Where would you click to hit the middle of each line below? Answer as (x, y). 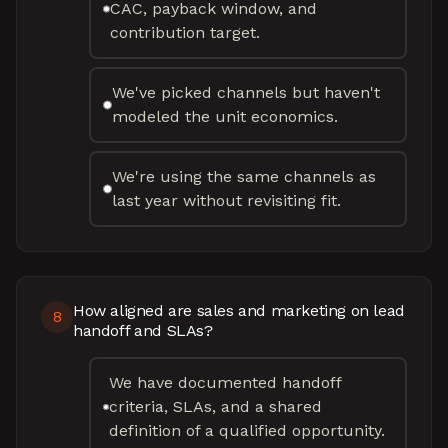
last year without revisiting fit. (227, 200)
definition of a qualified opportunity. (247, 430)
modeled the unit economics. (225, 116)
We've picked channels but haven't (246, 92)
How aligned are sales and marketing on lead (239, 310)
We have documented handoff (225, 382)
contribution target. (185, 32)
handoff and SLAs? (143, 330)
